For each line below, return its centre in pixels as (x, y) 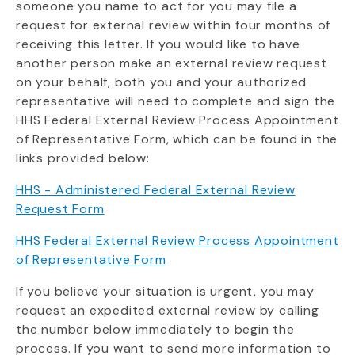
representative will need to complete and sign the (176, 101)
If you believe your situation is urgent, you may (165, 291)
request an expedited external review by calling (168, 310)
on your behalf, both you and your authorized (162, 82)
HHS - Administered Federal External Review (156, 190)
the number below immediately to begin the (155, 329)
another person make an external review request (172, 63)
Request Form (60, 209)
